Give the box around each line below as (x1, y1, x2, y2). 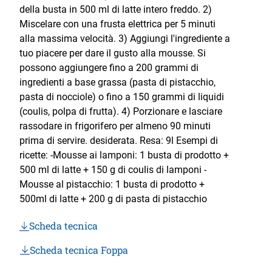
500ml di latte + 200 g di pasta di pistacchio (19, 192, 207, 205)
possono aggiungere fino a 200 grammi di (19, 61, 199, 73)
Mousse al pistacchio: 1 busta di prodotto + (19, 178, 205, 190)
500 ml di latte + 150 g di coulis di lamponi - (19, 163, 206, 175)
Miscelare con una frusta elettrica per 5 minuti (19, 18, 216, 30)
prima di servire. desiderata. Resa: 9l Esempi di (19, 134, 218, 146)
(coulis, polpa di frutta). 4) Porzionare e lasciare (19, 105, 222, 117)
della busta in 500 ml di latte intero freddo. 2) (19, 3, 212, 15)
